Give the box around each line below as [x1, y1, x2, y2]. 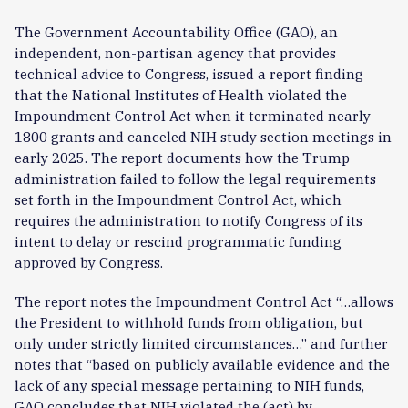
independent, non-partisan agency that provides [15, 44, 336, 62]
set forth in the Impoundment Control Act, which [15, 190, 342, 209]
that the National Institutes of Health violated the [15, 86, 347, 104]
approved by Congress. [15, 253, 163, 271]
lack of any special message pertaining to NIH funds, [15, 376, 364, 394]
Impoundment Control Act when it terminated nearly [15, 107, 371, 125]
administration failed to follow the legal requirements [15, 169, 376, 188]
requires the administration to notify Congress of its [15, 211, 362, 229]
